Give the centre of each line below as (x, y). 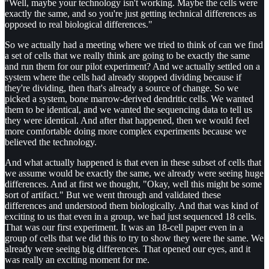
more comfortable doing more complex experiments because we (125, 131)
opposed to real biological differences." (79, 25)
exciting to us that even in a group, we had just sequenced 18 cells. (131, 217)
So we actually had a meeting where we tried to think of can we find (134, 45)
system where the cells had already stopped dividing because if (123, 77)
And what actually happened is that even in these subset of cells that (133, 163)
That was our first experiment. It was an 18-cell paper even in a (124, 228)
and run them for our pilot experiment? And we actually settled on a (132, 67)
